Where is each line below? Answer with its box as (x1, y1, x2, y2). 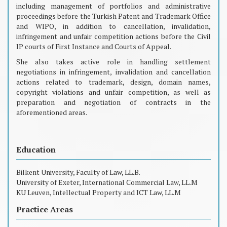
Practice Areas (16, 203, 73, 215)
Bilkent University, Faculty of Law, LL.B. (16, 167, 140, 177)
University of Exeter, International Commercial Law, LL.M (16, 177, 198, 187)
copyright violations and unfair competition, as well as (16, 87, 211, 97)
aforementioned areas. (16, 107, 87, 117)
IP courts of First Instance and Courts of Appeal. (16, 41, 172, 51)
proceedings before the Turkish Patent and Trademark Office (16, 11, 211, 21)
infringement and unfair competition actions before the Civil (16, 31, 211, 41)
